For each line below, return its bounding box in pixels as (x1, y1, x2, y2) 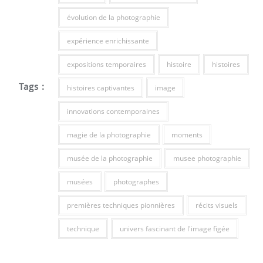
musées (66, 177, 93, 187)
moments (171, 130, 203, 140)
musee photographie (173, 153, 241, 163)
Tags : (19, 80, 45, 92)
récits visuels (195, 200, 238, 210)
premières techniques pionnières (66, 200, 175, 210)
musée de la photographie (66, 153, 153, 163)
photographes (113, 177, 159, 187)
